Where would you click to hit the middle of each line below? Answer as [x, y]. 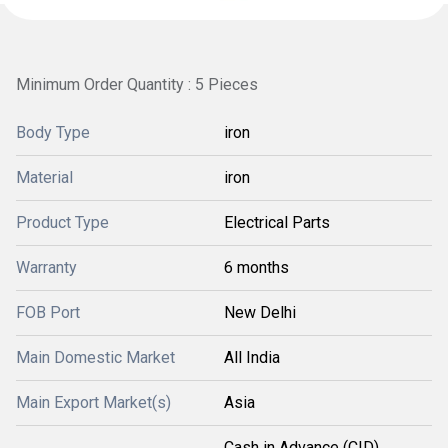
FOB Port [48, 312]
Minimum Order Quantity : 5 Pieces [137, 84]
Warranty [46, 267]
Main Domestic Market [95, 357]
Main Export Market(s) [93, 402]
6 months [256, 267]
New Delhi [260, 312]
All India [252, 357]
